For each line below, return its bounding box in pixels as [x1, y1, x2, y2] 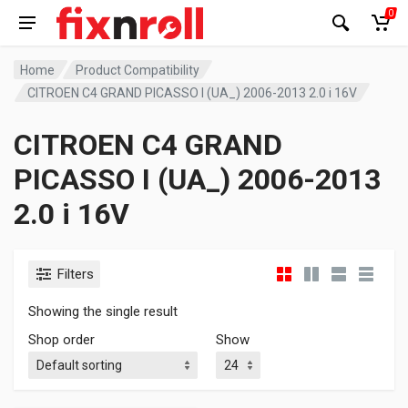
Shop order [28, 331, 95, 348]
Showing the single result [28, 303, 178, 320]
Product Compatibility [76, 62, 200, 77]
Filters [57, 266, 94, 282]
